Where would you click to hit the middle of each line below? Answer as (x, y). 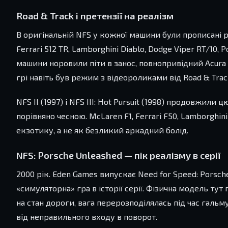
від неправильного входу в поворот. (87, 217)
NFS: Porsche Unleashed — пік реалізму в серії (118, 155)
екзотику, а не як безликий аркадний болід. (102, 130)
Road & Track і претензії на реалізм (95, 16)
